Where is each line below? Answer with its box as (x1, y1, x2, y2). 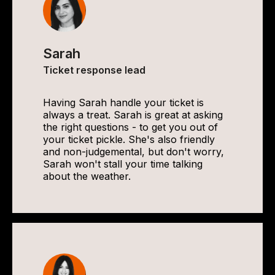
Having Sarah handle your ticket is (43, 96, 204, 109)
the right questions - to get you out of (43, 121, 218, 133)
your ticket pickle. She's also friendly (43, 133, 215, 145)
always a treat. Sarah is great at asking (43, 109, 223, 121)
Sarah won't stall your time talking (43, 158, 203, 170)
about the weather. (43, 170, 131, 182)
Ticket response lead (43, 64, 145, 76)
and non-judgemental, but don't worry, (43, 145, 224, 158)
